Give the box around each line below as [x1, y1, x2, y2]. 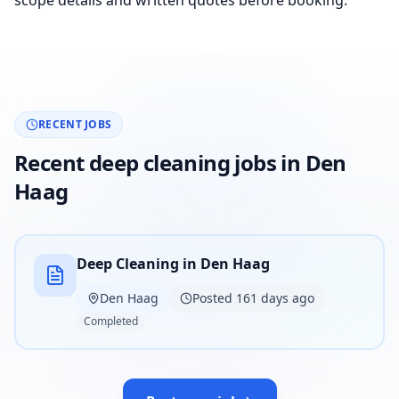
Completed [84, 313, 138, 329]
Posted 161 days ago [192, 289, 314, 306]
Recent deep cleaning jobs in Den [14, 148, 346, 177]
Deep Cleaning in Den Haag [77, 254, 270, 273]
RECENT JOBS [38, 117, 112, 132]
